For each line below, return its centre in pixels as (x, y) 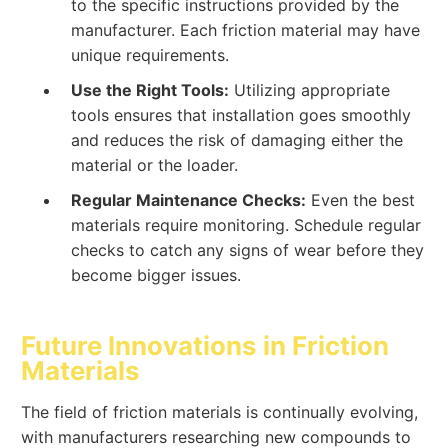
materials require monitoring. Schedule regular (246, 225)
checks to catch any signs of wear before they (248, 250)
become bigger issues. (156, 275)
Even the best (361, 200)
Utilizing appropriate (310, 89)
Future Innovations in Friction (205, 345)
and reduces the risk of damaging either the (237, 139)
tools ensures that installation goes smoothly (241, 114)
